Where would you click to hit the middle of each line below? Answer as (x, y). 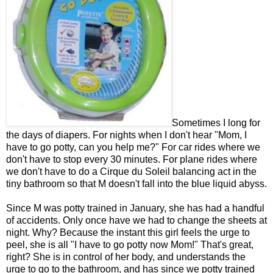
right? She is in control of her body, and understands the (126, 257)
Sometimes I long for (216, 122)
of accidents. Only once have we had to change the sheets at (136, 220)
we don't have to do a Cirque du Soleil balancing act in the (131, 171)
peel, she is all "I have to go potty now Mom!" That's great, (130, 244)
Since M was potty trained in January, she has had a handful (135, 208)
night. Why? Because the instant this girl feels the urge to (128, 232)
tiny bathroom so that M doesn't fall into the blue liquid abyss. (136, 183)
